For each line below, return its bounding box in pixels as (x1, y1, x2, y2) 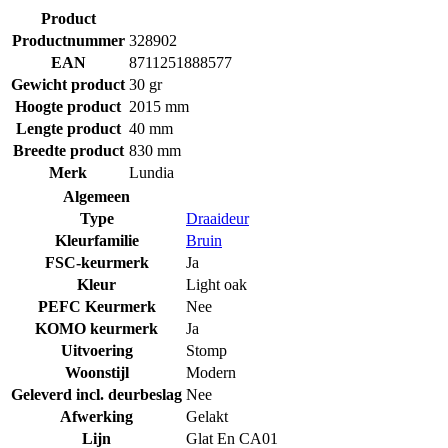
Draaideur (186, 209, 249, 227)
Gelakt (186, 407, 228, 425)
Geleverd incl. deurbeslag (11, 385, 182, 403)
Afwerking (60, 407, 133, 425)
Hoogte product (15, 97, 121, 115)
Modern (186, 363, 236, 381)
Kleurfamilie (54, 231, 139, 249)
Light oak (186, 275, 247, 293)
